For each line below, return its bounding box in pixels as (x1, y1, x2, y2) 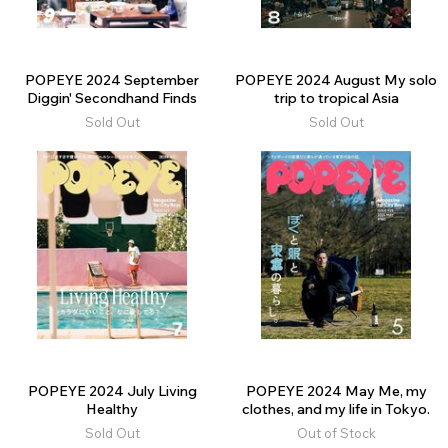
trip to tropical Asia (273, 89, 399, 108)
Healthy (86, 400, 138, 419)
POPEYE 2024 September (25, 71, 199, 90)
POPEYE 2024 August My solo (235, 71, 437, 90)
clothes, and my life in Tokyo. (242, 400, 430, 419)
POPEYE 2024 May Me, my (245, 382, 427, 401)
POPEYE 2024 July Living (27, 382, 197, 401)
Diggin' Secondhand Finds (27, 89, 197, 108)
